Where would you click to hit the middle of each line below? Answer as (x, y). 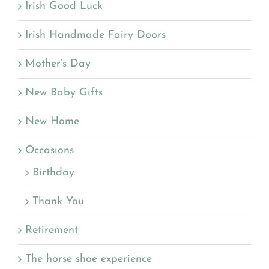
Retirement (52, 230)
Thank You (58, 201)
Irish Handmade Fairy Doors (95, 35)
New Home (52, 121)
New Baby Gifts (64, 92)
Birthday (53, 172)
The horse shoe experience (89, 259)
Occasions (50, 150)
